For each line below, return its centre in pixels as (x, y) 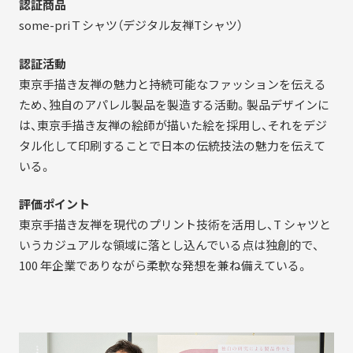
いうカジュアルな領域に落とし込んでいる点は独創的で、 (169, 245)
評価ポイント (54, 204)
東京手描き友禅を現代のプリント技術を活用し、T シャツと (175, 225)
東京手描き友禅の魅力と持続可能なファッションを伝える (172, 84)
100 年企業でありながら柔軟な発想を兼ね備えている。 (163, 266)
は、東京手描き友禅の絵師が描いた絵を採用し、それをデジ (173, 125)
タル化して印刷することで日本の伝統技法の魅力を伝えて (172, 145)
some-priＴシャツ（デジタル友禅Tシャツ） (130, 26)
